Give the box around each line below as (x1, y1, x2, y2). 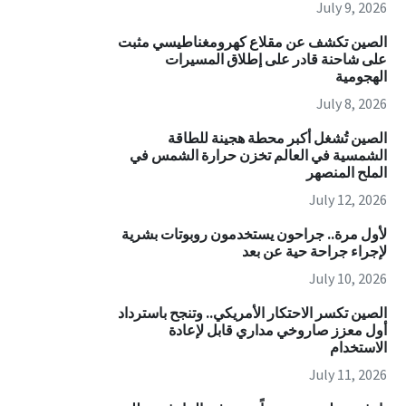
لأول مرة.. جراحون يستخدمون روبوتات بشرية (121, 225, 387, 244)
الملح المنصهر (305, 163, 387, 182)
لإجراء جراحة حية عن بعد (241, 242, 387, 261)
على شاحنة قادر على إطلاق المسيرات (164, 50, 387, 69)
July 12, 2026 (308, 190, 387, 209)
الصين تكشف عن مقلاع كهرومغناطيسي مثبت (117, 33, 387, 52)
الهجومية (334, 67, 387, 86)
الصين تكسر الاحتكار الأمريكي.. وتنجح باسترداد (117, 304, 387, 323)
